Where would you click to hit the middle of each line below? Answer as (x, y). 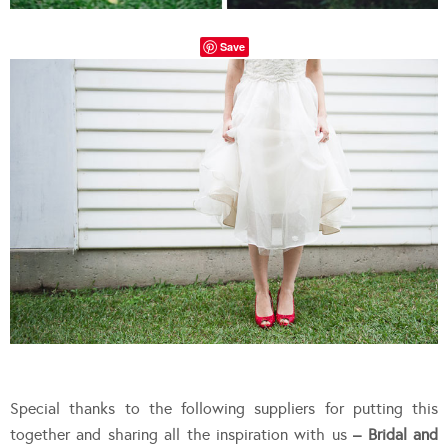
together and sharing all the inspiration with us (178, 434)
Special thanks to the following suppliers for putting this (224, 408)
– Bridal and (392, 434)
